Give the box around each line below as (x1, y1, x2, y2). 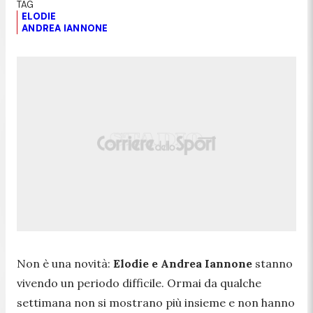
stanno (252, 256, 293, 270)
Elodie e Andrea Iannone (113, 256, 252, 270)
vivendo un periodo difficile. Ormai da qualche (17, 275, 261, 290)
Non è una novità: (17, 256, 113, 270)
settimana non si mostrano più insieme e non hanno (17, 295, 295, 310)
